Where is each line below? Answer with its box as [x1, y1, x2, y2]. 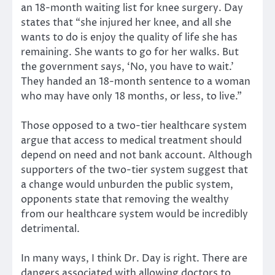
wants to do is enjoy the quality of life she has [21, 31, 238, 45]
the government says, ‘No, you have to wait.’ [21, 60, 234, 74]
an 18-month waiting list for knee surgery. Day [21, 1, 243, 15]
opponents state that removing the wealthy [21, 193, 229, 207]
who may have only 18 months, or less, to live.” [21, 90, 242, 104]
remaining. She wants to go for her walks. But [21, 45, 239, 60]
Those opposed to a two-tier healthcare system [21, 119, 247, 133]
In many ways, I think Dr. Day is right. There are [21, 252, 247, 266]
